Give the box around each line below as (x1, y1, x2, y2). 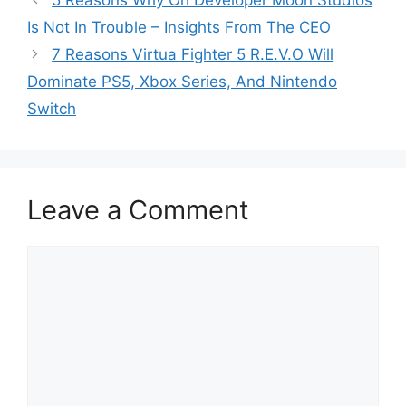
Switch (27, 100, 76, 118)
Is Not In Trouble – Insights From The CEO (27, 18, 331, 36)
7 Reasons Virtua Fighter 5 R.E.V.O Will (52, 45, 334, 63)
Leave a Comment (27, 194, 249, 226)
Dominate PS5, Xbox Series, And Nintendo (27, 72, 337, 91)
